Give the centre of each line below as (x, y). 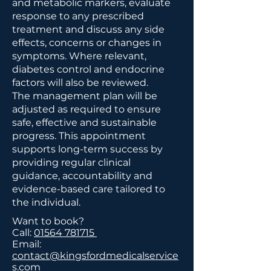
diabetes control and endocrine (88, 69)
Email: (27, 244)
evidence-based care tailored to (89, 189)
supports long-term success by (87, 149)
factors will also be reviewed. (80, 83)
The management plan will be (85, 96)
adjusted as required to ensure (87, 109)
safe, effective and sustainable (84, 122)
